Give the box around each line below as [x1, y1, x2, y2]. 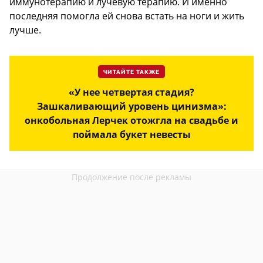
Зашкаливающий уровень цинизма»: [36, 99, 227, 113]
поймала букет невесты [72, 127, 191, 141]
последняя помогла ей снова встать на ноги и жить [9, 9, 244, 22]
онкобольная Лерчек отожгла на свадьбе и [25, 113, 238, 127]
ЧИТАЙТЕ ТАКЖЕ [103, 68, 160, 76]
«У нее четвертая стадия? [69, 85, 194, 99]
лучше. [9, 23, 41, 36]
